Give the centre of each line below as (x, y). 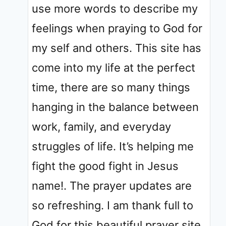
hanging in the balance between (115, 107)
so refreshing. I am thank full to (112, 205)
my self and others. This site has (117, 48)
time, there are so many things (111, 87)
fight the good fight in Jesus (105, 166)
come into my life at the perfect (114, 67)
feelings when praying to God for (117, 28)
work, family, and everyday (101, 126)
